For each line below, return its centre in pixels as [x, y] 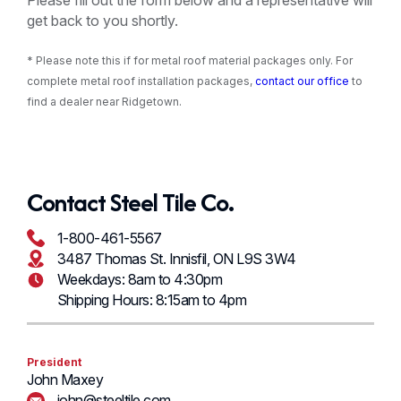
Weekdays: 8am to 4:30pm [140, 279]
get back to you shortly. [102, 21]
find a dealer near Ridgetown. [104, 102]
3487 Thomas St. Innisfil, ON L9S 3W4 [181, 258]
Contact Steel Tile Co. [130, 202]
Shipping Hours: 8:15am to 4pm [152, 299]
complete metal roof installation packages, [141, 81]
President [54, 363]
